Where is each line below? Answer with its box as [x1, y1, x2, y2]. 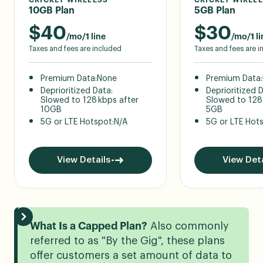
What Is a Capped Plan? [29, 221, 147, 232]
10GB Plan [29, 5, 75, 15]
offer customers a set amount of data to [29, 250, 232, 261]
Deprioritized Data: [41, 86, 113, 95]
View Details [56, 155, 110, 164]
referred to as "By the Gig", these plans [29, 235, 225, 247]
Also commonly [147, 221, 229, 232]
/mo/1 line [66, 32, 106, 41]
